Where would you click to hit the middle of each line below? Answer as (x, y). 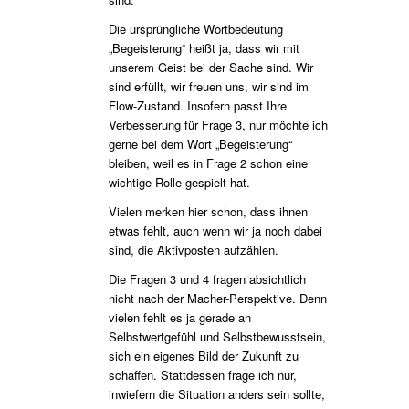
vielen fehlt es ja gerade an (179, 317)
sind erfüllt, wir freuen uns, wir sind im (208, 86)
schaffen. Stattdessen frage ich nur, (202, 374)
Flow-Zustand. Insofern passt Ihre (197, 105)
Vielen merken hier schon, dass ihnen (208, 211)
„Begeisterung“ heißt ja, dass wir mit (204, 47)
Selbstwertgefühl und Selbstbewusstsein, (217, 336)
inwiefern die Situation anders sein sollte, (216, 393)
